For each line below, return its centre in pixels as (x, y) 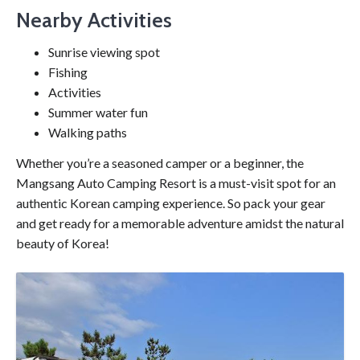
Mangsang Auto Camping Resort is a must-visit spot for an (176, 183)
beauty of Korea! (63, 243)
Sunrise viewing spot (104, 52)
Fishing (68, 72)
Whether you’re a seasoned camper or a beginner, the (160, 163)
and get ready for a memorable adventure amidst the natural (180, 223)
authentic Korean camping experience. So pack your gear (171, 203)
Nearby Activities (94, 20)
